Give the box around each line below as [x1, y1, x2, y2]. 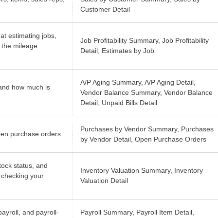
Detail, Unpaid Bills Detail [80, 99, 157, 107]
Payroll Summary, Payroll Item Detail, [80, 208, 194, 217]
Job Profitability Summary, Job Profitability [80, 36, 209, 45]
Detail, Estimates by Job [80, 47, 154, 55]
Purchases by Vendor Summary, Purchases [80, 125, 214, 133]
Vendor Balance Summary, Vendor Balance [80, 89, 213, 97]
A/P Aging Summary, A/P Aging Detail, [80, 78, 196, 87]
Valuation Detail [80, 177, 128, 185]
